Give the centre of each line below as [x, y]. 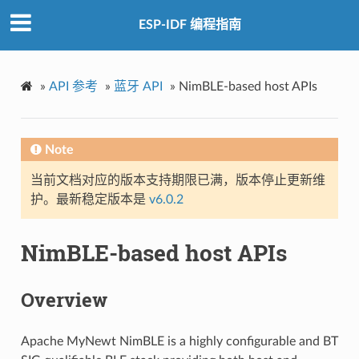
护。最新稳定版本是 [89, 199]
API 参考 [73, 86]
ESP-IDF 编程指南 [190, 25]
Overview [64, 299]
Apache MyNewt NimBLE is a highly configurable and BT [179, 341]
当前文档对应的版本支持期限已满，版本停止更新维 [177, 180]
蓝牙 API [138, 86]
